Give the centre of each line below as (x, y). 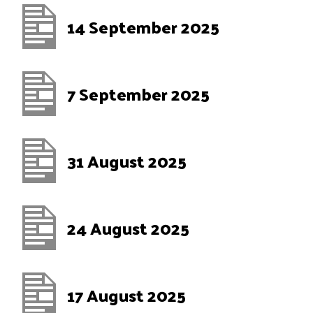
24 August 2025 (128, 228)
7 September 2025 (138, 94)
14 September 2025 (143, 27)
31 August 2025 (127, 161)
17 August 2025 (126, 295)
